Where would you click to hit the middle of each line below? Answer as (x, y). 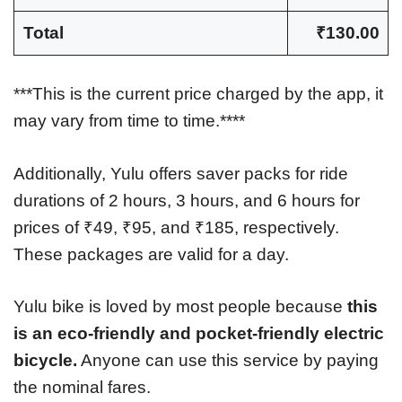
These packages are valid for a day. (151, 254)
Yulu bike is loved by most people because (180, 307)
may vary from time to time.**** (129, 121)
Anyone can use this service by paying (228, 361)
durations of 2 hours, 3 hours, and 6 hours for (187, 200)
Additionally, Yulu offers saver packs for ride (181, 173)
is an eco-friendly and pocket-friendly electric (199, 334)
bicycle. (45, 361)
